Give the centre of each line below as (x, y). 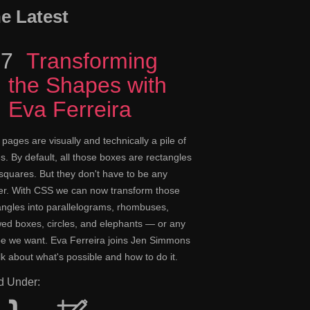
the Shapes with (87, 85)
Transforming (89, 61)
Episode (48, 61)
